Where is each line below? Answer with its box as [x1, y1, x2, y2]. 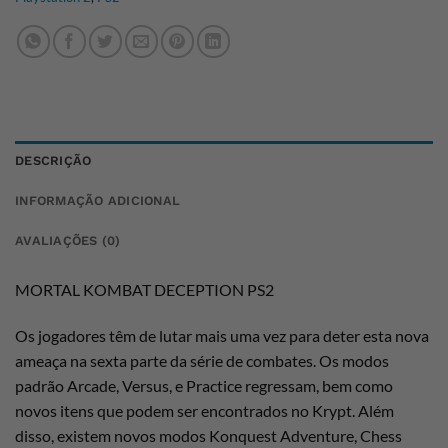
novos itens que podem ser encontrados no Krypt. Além [15, 400, 394, 420]
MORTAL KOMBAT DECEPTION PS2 [15, 280, 274, 299]
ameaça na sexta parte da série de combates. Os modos [15, 350, 389, 370]
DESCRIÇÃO [15, 153, 92, 168]
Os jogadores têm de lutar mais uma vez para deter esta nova [15, 325, 429, 345]
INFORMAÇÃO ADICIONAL [15, 193, 181, 208]
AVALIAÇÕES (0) [15, 233, 121, 248]
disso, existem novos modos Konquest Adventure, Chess [15, 425, 402, 445]
